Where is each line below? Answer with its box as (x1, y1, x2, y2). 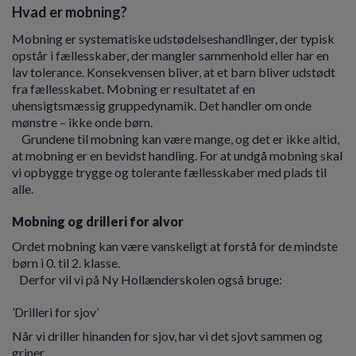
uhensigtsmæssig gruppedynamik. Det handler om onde (12, 97, 311, 113)
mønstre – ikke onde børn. (12, 114, 153, 130)
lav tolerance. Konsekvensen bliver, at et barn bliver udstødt (12, 64, 335, 79)
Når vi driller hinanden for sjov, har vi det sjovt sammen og (12, 327, 323, 343)
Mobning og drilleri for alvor (12, 213, 184, 229)
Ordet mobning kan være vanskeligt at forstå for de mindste (12, 238, 338, 253)
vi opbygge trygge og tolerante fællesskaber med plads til (12, 164, 327, 180)
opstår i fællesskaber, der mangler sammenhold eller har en (12, 47, 329, 63)
